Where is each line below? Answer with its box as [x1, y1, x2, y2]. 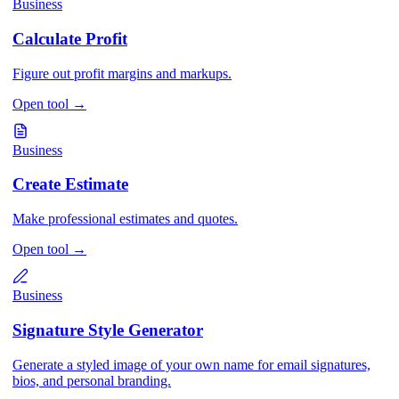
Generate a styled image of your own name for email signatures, [12, 356, 370, 372]
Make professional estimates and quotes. [12, 211, 238, 227]
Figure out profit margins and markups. [12, 65, 232, 81]
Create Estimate [12, 175, 128, 194]
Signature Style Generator [12, 320, 203, 339]
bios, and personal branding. [12, 372, 171, 388]
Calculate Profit [12, 29, 127, 49]
